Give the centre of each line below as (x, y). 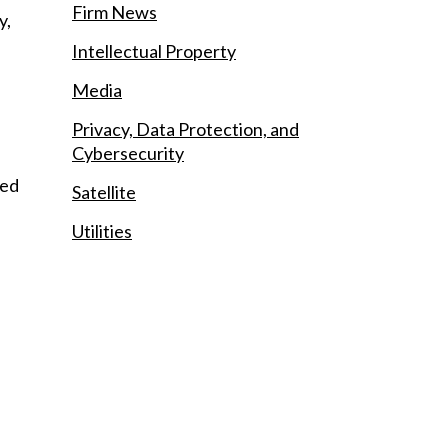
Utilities (102, 231)
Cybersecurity (128, 153)
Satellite (104, 192)
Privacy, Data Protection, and (185, 129)
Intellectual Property (154, 51)
